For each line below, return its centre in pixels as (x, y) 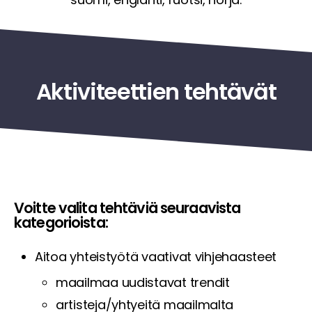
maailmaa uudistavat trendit (143, 282)
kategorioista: (61, 222)
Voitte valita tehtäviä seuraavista (127, 208)
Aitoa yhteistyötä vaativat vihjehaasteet (156, 256)
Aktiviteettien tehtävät (156, 91)
